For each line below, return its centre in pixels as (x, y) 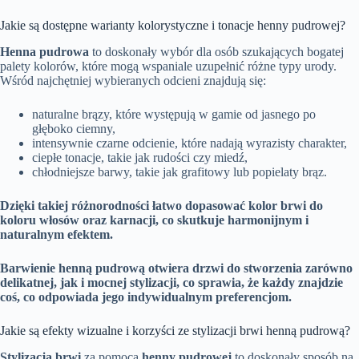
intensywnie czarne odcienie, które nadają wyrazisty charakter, (190, 143)
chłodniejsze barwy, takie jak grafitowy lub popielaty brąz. (179, 171)
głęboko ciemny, (74, 128)
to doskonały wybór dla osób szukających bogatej (216, 51)
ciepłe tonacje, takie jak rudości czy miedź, (140, 157)
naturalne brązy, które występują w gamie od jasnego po (174, 114)
